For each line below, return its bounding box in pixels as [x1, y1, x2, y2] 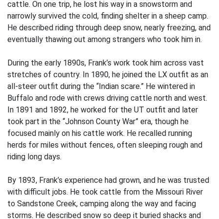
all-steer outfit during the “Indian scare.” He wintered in [7, 82, 195, 91]
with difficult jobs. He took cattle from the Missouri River [7, 187, 203, 197]
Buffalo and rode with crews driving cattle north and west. [7, 93, 207, 103]
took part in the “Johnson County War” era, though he [7, 117, 189, 126]
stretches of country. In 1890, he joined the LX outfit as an [7, 70, 208, 79]
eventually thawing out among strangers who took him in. [7, 35, 202, 44]
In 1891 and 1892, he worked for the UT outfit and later [7, 105, 198, 114]
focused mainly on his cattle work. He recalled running [7, 129, 192, 138]
